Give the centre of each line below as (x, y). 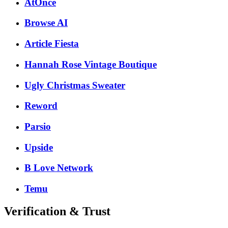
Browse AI (46, 23)
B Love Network (59, 168)
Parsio (38, 126)
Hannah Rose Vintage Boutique (91, 64)
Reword (41, 106)
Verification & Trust (57, 211)
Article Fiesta (52, 44)
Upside (39, 147)
